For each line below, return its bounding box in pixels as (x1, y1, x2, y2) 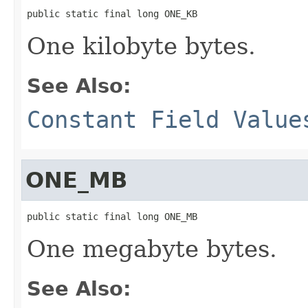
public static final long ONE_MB (27, 210, 197, 222)
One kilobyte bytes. (27, 32, 256, 60)
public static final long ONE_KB (27, 8, 197, 19)
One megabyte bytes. (27, 234, 277, 263)
